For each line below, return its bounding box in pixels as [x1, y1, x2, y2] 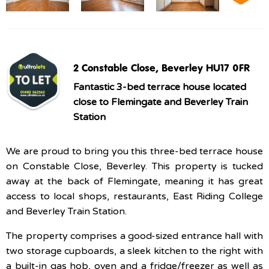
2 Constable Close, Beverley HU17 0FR [73, 60, 250, 74]
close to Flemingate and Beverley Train [73, 95, 248, 108]
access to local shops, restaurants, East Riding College [6, 190, 263, 202]
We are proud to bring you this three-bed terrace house [6, 145, 263, 157]
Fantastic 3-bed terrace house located [73, 80, 246, 93]
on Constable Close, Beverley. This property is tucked [6, 160, 263, 172]
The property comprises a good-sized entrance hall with [6, 229, 263, 242]
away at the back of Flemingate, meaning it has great [6, 175, 263, 187]
